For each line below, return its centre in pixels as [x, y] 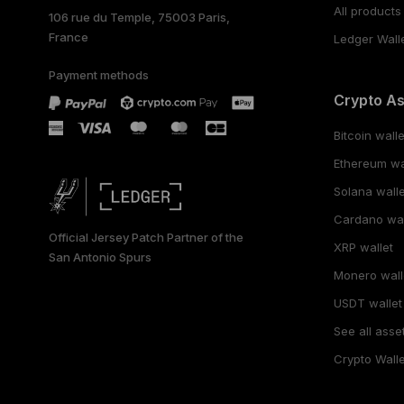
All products [368, 10]
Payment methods [98, 74]
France [68, 37]
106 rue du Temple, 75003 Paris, [139, 17]
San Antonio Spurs [100, 257]
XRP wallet [364, 247]
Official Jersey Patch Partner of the [146, 237]
